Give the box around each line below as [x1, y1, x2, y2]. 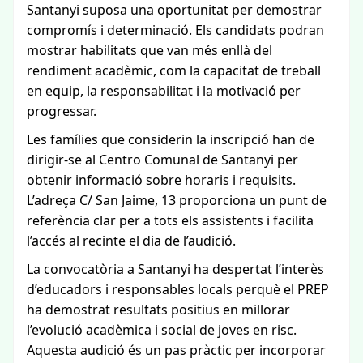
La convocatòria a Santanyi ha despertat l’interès [27, 260, 324, 278]
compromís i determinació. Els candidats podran [27, 21, 324, 39]
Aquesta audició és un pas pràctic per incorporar [27, 341, 326, 359]
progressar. [27, 102, 96, 120]
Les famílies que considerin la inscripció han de [27, 130, 314, 148]
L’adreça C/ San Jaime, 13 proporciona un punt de [27, 191, 327, 209]
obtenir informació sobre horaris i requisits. [27, 171, 296, 189]
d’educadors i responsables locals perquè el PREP [27, 280, 329, 298]
